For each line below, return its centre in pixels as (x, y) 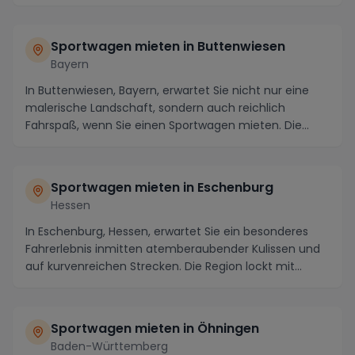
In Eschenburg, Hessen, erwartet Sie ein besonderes (167, 231)
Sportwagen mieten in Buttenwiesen (168, 46)
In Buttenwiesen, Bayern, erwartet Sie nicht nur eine (167, 90)
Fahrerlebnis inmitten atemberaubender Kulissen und (173, 248)
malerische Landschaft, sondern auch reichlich (155, 107)
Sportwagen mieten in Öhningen (155, 328)
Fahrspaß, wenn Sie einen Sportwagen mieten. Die (164, 125)
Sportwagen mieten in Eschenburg (162, 187)
